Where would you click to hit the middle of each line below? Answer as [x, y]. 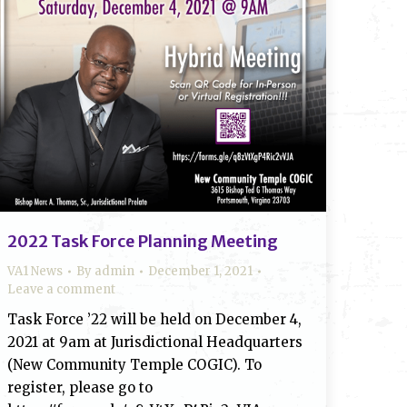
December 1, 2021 [200, 271]
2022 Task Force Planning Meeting [143, 241]
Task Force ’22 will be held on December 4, [154, 319]
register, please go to [80, 387]
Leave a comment [61, 289]
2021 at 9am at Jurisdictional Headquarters [155, 342]
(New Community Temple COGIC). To [134, 365]
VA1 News [35, 271]
